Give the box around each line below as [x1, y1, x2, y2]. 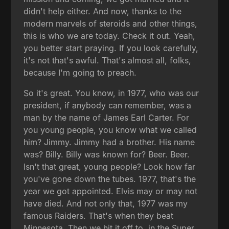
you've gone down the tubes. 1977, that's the [24, 173, 196, 184]
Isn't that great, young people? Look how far [24, 161, 196, 172]
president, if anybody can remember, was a [24, 100, 192, 110]
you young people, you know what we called [24, 124, 197, 135]
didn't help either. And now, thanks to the [24, 6, 182, 16]
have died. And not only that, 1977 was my [24, 198, 188, 209]
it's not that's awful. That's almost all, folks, [24, 55, 192, 65]
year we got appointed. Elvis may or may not [24, 186, 198, 196]
